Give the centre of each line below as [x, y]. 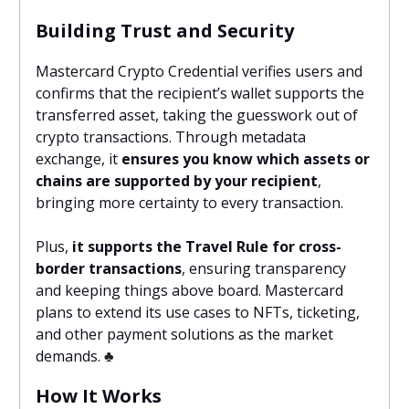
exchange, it [79, 158]
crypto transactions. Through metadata [171, 136]
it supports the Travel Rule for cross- [207, 246]
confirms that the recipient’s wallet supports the [200, 93]
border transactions [109, 268]
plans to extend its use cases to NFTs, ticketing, [198, 312]
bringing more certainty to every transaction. [189, 202]
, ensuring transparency [264, 268]
